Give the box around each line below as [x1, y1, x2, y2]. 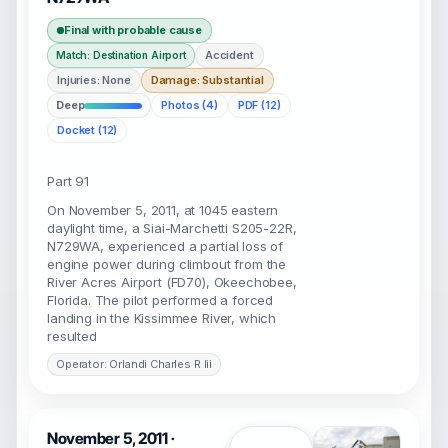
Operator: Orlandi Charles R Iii [56, 357, 213, 371]
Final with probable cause [64, 23, 202, 37]
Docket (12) [57, 123, 118, 137]
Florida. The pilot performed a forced [47, 292, 274, 308]
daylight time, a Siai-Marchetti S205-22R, [47, 220, 297, 236]
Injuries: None [57, 73, 131, 87]
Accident [204, 48, 254, 62]
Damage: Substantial [150, 73, 264, 87]
